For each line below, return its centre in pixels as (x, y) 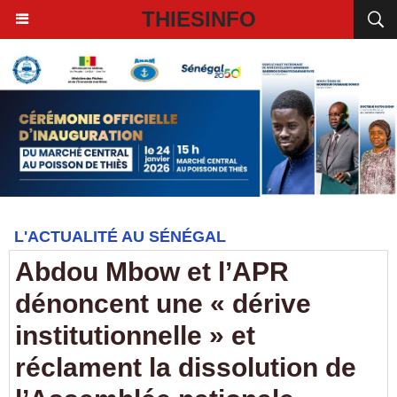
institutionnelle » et (135, 335)
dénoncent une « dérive (163, 304)
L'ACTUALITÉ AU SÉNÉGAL (120, 237)
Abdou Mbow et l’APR (152, 272)
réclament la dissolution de (186, 367)
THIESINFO (198, 19)
